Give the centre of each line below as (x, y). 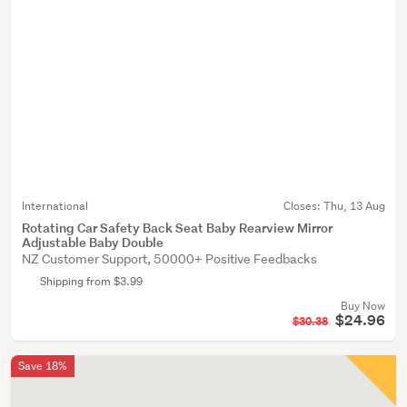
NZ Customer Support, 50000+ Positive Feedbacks (169, 259)
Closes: (303, 206)
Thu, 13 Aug (354, 206)
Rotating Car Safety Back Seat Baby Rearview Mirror (177, 228)
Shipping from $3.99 (91, 281)
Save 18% (43, 366)
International (55, 206)
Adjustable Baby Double (93, 242)
